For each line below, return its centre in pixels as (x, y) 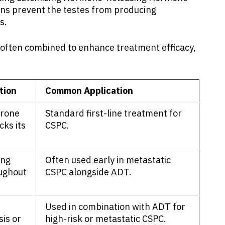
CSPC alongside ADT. (88, 172)
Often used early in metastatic (108, 160)
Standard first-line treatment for (114, 113)
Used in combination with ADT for (115, 206)
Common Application (89, 90)
